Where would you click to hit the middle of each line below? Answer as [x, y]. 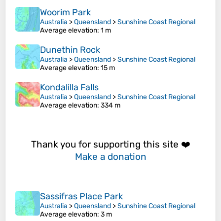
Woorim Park [65, 13]
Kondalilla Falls [69, 88]
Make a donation [110, 156]
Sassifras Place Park [81, 197]
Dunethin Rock [70, 50]
